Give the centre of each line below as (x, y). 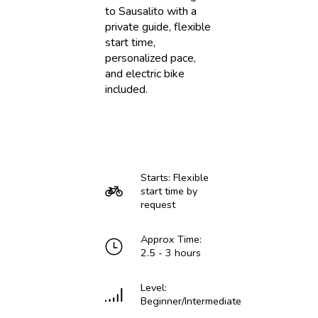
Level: (153, 288)
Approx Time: (171, 240)
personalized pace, (150, 58)
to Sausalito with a (150, 11)
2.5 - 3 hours (170, 253)
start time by (169, 191)
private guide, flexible (158, 27)
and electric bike (144, 73)
